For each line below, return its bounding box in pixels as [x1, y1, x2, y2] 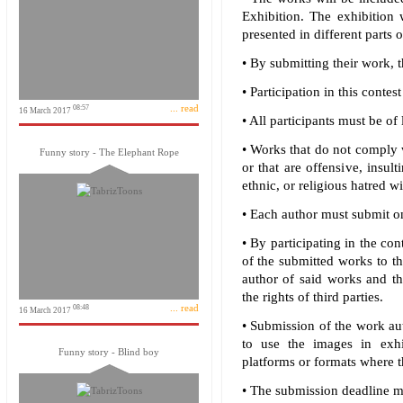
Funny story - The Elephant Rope [39, 147, 179, 157]
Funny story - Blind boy [58, 346, 159, 357]
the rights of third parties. [241, 290, 383, 304]
